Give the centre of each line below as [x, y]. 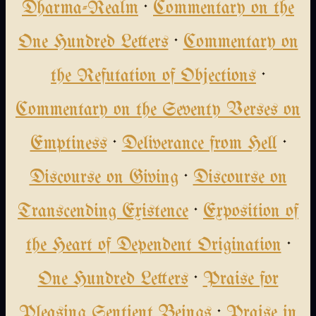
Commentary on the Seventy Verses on [158, 111]
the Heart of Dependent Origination [153, 246]
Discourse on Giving [104, 178]
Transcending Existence [103, 212]
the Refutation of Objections [153, 77]
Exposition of [251, 212]
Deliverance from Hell [199, 145]
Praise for [241, 280]
